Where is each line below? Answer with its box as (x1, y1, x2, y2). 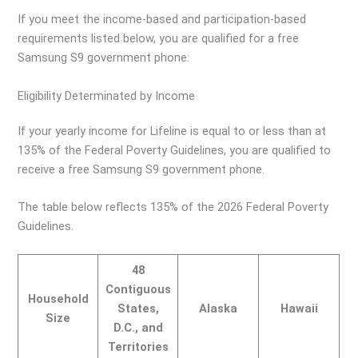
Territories (107, 340, 169, 355)
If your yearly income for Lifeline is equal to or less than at (18, 123, 327, 138)
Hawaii (280, 301, 318, 316)
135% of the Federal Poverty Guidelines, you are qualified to (18, 142, 332, 157)
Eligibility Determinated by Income (18, 88, 196, 103)
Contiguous (105, 282, 171, 297)
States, (117, 301, 159, 316)
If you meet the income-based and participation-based (18, 12, 307, 27)
